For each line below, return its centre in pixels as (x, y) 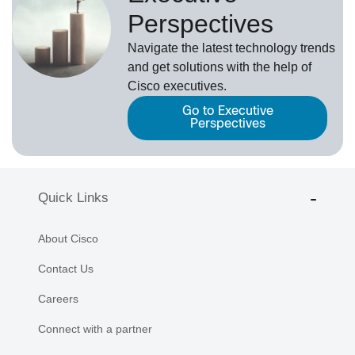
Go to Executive (227, 111)
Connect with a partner (95, 328)
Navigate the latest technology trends (232, 48)
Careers (58, 298)
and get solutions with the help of (220, 67)
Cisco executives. (177, 86)
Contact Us (66, 268)
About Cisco (68, 238)
